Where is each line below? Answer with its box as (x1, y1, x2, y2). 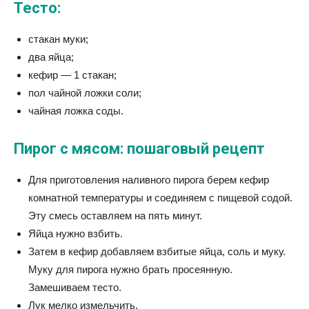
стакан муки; (28, 33, 88, 46)
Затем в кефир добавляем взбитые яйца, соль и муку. (28, 246, 286, 258)
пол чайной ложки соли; (28, 87, 141, 99)
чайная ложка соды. (28, 105, 123, 117)
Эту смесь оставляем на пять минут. (28, 210, 202, 222)
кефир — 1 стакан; (28, 69, 117, 81)
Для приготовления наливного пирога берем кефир (28, 174, 269, 186)
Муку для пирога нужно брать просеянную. (28, 263, 232, 276)
